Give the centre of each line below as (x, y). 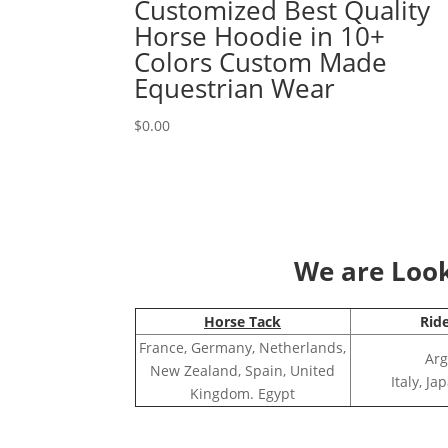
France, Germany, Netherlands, (242, 348)
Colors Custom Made (261, 61)
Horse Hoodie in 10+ (260, 35)
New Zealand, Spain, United (242, 371)
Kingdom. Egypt (242, 394)
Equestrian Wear (235, 87)
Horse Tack (242, 322)
